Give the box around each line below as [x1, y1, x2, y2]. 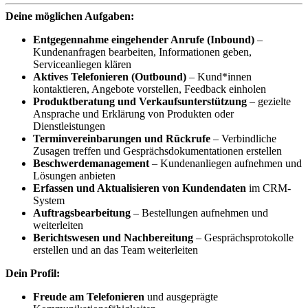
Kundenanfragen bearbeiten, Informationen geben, [33, 45, 252, 58]
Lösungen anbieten [33, 169, 115, 181]
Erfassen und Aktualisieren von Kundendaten [33, 181, 246, 194]
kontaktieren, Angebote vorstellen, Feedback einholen [33, 82, 266, 95]
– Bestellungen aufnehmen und [131, 206, 268, 219]
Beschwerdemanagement [33, 157, 149, 169]
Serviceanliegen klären [33, 58, 131, 70]
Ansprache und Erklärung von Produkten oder [33, 107, 234, 120]
